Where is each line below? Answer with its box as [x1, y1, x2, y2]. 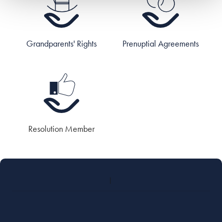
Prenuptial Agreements [122, 38, 199, 50]
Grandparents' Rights [26, 38, 97, 50]
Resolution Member [28, 123, 95, 135]
